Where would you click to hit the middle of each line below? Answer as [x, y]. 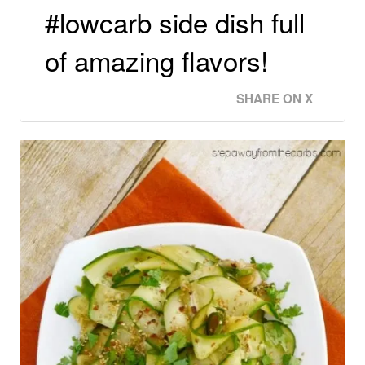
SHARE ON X [275, 99]
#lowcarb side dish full [175, 22]
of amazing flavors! [156, 60]
